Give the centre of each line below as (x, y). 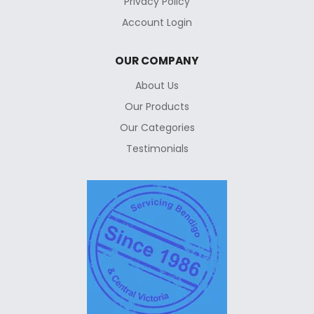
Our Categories (157, 128)
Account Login (157, 23)
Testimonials (157, 149)
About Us (157, 86)
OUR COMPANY (157, 61)
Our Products (157, 107)
